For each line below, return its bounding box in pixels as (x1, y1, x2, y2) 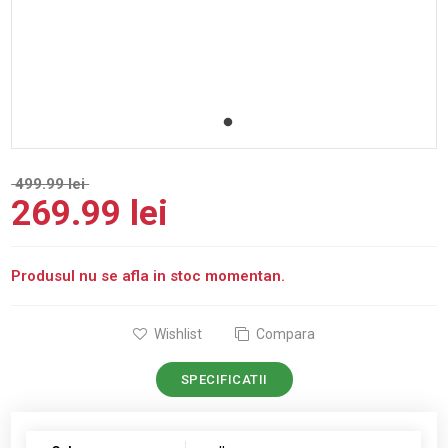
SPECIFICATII (180, 372, 268, 388)
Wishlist (151, 326, 202, 343)
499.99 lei (11, 175, 90, 194)
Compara (253, 326, 315, 343)
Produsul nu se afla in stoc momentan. (11, 267, 286, 286)
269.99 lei (11, 193, 169, 235)
